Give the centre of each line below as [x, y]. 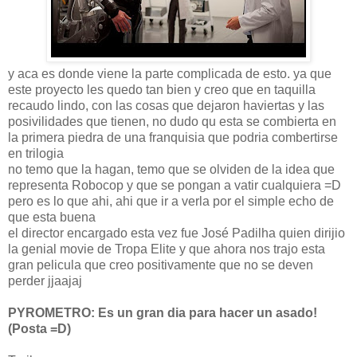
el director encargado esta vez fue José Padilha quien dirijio [177, 233]
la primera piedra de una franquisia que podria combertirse [173, 137]
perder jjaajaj [45, 280]
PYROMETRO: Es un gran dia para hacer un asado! [163, 312]
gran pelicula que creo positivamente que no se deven [161, 265]
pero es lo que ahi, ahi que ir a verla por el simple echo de [171, 201]
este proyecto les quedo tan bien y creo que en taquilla [162, 89]
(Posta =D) [39, 328]
